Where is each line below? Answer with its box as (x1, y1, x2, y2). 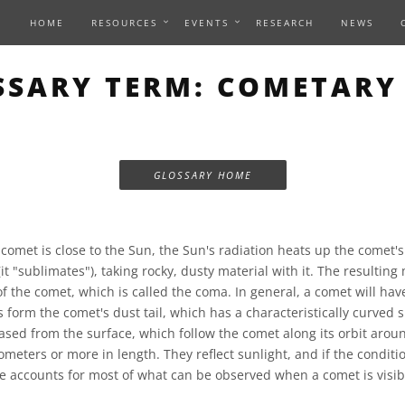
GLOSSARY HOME (153, 168, 252, 182)
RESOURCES (91, 16, 157, 29)
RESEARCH (256, 16, 314, 29)
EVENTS (184, 16, 229, 29)
